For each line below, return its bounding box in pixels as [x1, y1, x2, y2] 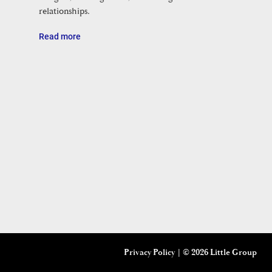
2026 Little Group [191, 247, 257, 258]
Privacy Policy [124, 247, 175, 258]
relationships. [39, 5, 90, 17]
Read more [39, 30, 81, 42]
